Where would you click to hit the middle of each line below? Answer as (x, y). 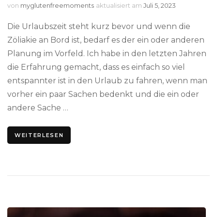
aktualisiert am (120, 5)
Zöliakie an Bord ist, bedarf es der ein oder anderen (106, 40)
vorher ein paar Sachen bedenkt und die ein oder (103, 94)
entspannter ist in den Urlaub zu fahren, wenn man (107, 80)
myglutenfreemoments (57, 5)
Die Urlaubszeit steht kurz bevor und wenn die (99, 26)
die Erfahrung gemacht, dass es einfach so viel (96, 67)
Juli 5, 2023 (160, 5)
